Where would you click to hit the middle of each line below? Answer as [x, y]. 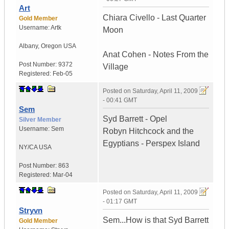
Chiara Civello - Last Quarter [154, 18]
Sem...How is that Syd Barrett [156, 220]
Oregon [51, 46]
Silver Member [40, 120]
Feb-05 [63, 74]
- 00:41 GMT [120, 100]
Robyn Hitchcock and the [148, 131]
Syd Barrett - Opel [135, 119]
